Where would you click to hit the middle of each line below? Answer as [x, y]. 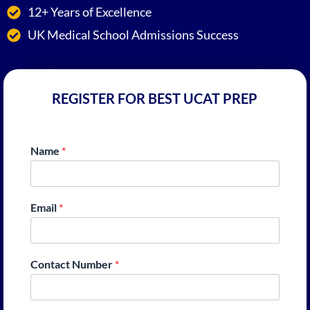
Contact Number [72, 264]
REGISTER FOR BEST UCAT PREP [154, 99]
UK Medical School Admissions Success [133, 35]
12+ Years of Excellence [90, 12]
